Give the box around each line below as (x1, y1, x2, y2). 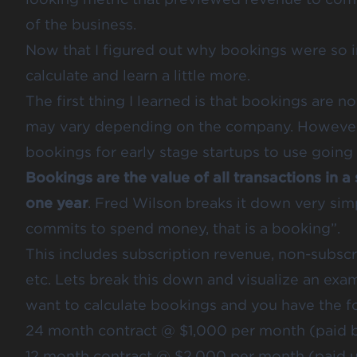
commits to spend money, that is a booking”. (25, 220, 340, 237)
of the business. (25, 16, 136, 33)
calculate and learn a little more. (25, 67, 250, 84)
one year (25, 194, 88, 212)
